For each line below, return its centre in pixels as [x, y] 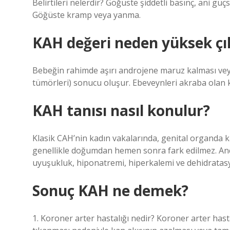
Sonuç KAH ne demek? [110, 190]
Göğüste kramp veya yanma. [87, 15]
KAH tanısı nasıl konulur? [121, 110]
